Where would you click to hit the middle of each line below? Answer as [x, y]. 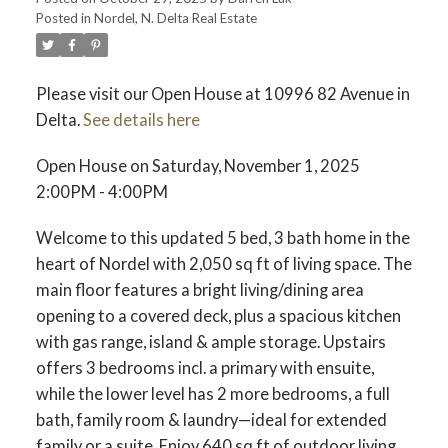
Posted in [63, 18]
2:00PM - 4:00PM [101, 192]
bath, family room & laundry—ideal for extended [211, 419]
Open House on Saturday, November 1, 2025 [197, 166]
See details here [141, 120]
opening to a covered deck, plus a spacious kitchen [218, 315]
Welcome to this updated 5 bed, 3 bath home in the [222, 237]
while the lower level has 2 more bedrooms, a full [212, 393]
